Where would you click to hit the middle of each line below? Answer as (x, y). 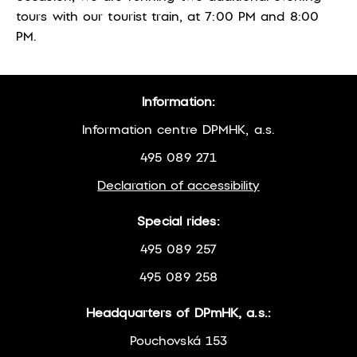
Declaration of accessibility (178, 186)
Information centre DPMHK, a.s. (178, 130)
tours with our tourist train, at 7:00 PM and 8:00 (167, 17)
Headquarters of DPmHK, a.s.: (178, 313)
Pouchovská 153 (178, 341)
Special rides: (178, 222)
